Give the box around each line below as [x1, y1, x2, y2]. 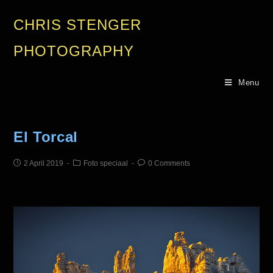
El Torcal [13, 129, 78, 145]
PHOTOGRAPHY [13, 43, 135, 59]
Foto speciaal [83, 159, 129, 168]
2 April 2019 [24, 159, 64, 168]
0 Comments [148, 159, 191, 168]
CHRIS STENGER [13, 16, 142, 33]
